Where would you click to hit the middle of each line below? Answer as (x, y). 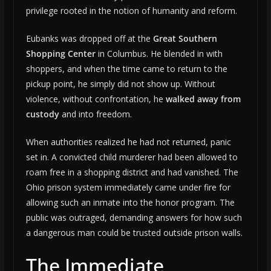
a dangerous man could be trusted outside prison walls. (134, 233)
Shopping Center (60, 54)
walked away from (203, 99)
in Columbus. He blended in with (159, 54)
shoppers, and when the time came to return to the (126, 69)
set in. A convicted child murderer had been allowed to (132, 157)
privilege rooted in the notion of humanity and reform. (131, 11)
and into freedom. (95, 114)
